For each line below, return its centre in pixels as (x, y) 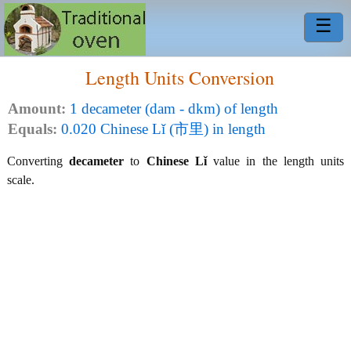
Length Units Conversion (179, 78)
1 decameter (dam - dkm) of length (172, 109)
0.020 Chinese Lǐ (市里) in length (161, 129)
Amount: (37, 109)
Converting (38, 161)
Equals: (33, 129)
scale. (21, 180)
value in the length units (275, 161)
